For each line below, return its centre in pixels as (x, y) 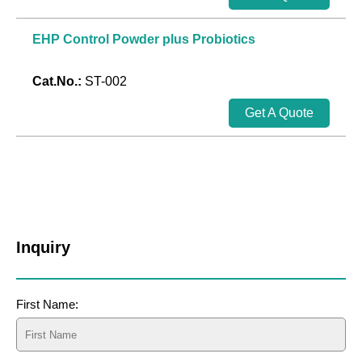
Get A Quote (279, 113)
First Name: (47, 305)
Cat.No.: (59, 82)
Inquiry (43, 248)
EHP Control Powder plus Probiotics (144, 40)
